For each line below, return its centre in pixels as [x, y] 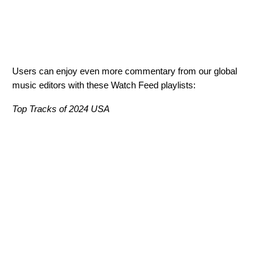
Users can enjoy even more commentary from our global [125, 71]
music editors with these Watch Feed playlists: [104, 85]
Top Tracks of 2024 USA [61, 109]
